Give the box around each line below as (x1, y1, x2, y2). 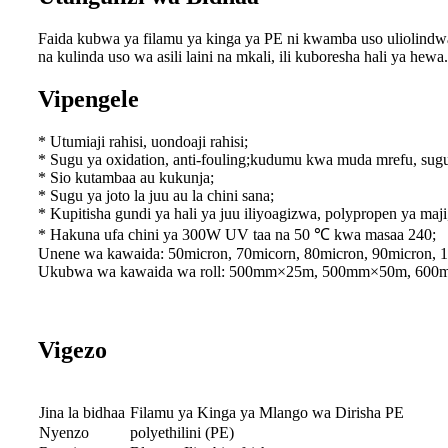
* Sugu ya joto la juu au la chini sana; (38, 186, 274, 204)
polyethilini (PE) (130, 424, 234, 442)
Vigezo (38, 336, 107, 363)
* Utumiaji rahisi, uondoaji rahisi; (38, 132, 248, 150)
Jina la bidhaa (39, 404, 125, 422)
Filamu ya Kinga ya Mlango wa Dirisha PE (130, 404, 404, 422)
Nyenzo (39, 424, 89, 442)
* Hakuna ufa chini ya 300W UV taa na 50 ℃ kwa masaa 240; (38, 225, 436, 243)
